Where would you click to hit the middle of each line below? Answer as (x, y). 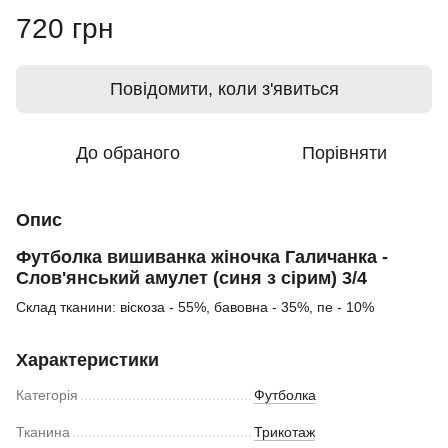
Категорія (47, 395)
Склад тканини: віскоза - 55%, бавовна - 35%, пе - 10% (195, 307)
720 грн (64, 28)
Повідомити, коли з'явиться (224, 89)
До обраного (128, 153)
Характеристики (87, 360)
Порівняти (344, 153)
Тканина (43, 432)
